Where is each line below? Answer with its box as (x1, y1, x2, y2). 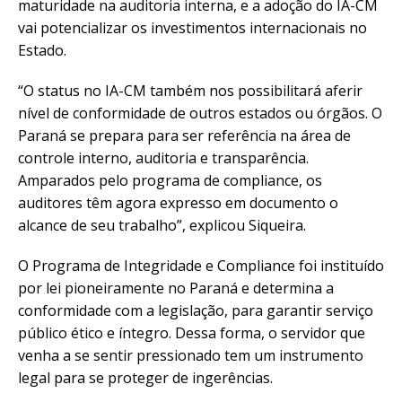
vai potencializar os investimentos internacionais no (18, 17, 367, 38)
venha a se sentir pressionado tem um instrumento (18, 345, 363, 365)
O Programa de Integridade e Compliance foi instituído (18, 255, 384, 275)
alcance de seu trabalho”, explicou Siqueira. (18, 214, 306, 235)
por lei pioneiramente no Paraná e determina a (18, 277, 334, 298)
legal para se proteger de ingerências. (18, 367, 273, 388)
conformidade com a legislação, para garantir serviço (18, 300, 373, 320)
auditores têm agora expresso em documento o (18, 192, 338, 213)
